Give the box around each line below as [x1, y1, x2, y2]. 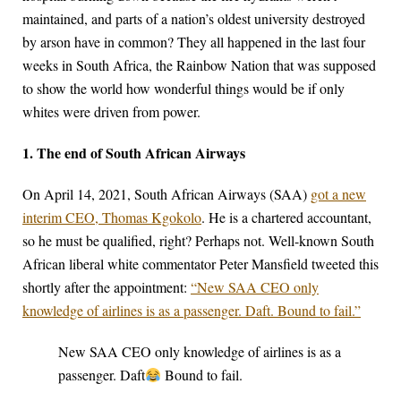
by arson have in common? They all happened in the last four [22, 32, 365, 52]
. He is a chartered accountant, [201, 208, 371, 227]
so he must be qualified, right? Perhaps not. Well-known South [22, 231, 374, 251]
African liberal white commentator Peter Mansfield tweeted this [22, 254, 379, 274]
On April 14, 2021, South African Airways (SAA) [22, 184, 311, 204]
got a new [311, 184, 366, 204]
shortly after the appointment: [22, 277, 191, 297]
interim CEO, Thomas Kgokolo [22, 208, 201, 227]
